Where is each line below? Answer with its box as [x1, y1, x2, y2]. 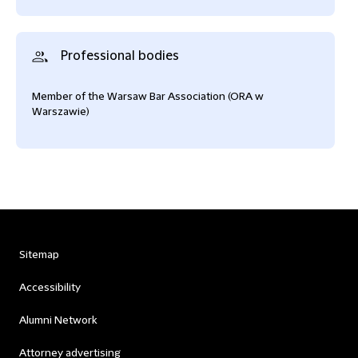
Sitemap [19, 249, 59, 261]
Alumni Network [19, 314, 97, 327]
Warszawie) [32, 105, 89, 118]
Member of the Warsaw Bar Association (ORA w [32, 90, 264, 103]
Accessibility [19, 281, 81, 294]
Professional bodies [58, 49, 179, 63]
